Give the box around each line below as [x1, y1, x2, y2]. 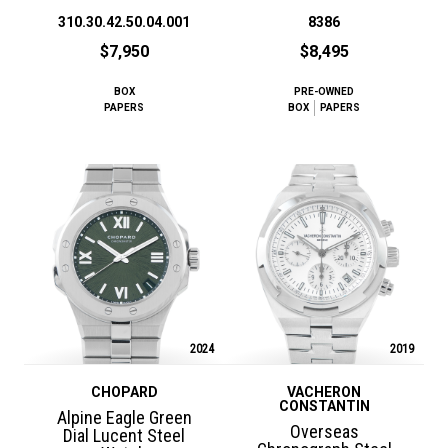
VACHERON [287, 383, 361, 400]
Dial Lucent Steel [63, 424, 185, 446]
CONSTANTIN [278, 397, 370, 414]
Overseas [289, 420, 359, 442]
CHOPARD [90, 383, 158, 400]
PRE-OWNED [294, 85, 354, 97]
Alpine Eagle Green [56, 406, 192, 428]
